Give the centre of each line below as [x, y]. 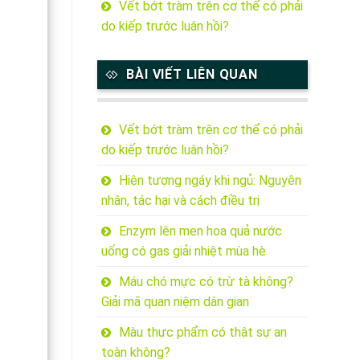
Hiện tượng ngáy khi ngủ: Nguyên [210, 180]
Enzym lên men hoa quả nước [200, 231]
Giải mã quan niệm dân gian [175, 301]
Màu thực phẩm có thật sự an [202, 332]
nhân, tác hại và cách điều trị [180, 200]
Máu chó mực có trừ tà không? [206, 281]
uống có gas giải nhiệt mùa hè [183, 251]
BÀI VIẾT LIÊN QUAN [192, 75]
